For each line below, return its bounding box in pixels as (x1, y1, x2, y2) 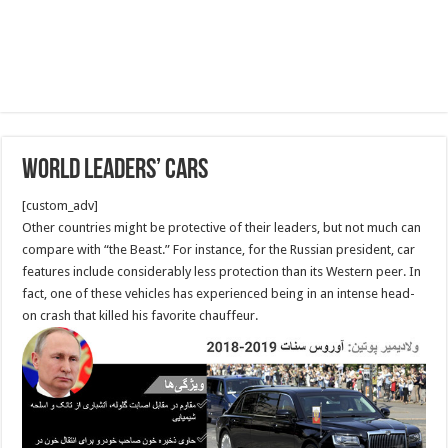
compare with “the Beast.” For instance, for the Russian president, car (22, 242, 416, 257)
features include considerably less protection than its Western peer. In (22, 264, 422, 279)
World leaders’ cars (22, 157, 209, 185)
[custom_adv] (22, 198, 99, 213)
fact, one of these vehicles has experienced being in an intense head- (22, 286, 416, 301)
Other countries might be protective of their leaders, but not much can (22, 220, 422, 235)
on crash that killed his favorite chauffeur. (22, 308, 259, 323)
